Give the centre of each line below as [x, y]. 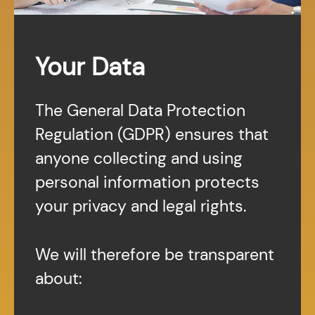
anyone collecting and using [139, 159]
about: [59, 278]
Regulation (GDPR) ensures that [152, 135]
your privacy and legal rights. [141, 206]
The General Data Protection [140, 111]
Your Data [90, 67]
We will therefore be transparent [155, 254]
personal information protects [147, 182]
